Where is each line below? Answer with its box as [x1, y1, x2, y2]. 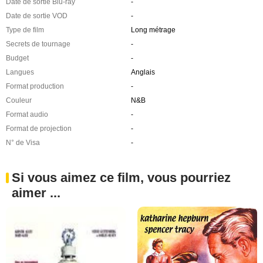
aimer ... [12, 186, 60, 200]
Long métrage [130, 26, 176, 34]
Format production [6, 82, 64, 90]
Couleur [6, 96, 32, 104]
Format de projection [6, 124, 72, 133]
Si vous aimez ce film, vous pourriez [12, 170, 231, 185]
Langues [6, 68, 34, 76]
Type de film [6, 26, 44, 34]
